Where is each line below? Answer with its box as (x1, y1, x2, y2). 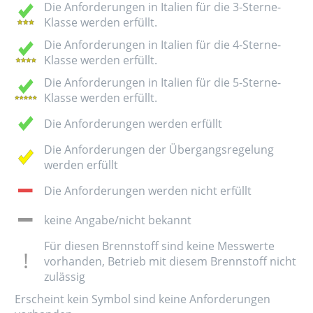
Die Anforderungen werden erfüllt (44, 115, 222, 131)
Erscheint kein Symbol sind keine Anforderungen (15, 291, 270, 307)
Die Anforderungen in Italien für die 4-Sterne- (44, 36, 281, 52)
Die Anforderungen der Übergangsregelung (44, 141, 274, 157)
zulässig (44, 268, 85, 284)
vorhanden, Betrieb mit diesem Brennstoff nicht (44, 253, 296, 269)
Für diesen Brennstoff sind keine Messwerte (44, 238, 275, 254)
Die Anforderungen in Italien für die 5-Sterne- (44, 74, 281, 90)
